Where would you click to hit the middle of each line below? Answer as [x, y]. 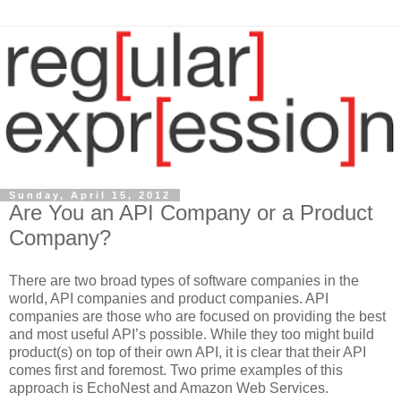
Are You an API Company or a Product [191, 213]
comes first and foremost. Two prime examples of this [176, 371]
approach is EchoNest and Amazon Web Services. [169, 388]
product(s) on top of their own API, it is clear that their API [188, 353]
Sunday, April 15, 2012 [90, 196]
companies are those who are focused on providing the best [197, 317]
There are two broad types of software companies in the [184, 281]
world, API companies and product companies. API [169, 299]
